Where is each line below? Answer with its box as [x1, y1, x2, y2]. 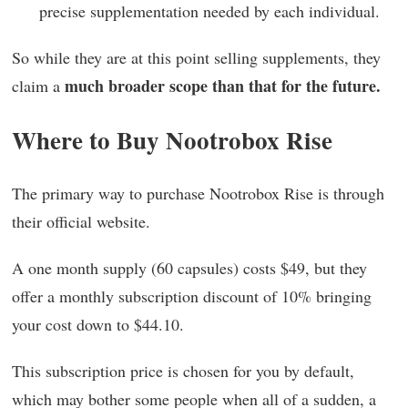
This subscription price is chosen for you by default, [12, 359, 354, 382]
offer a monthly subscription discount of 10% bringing [12, 284, 372, 307]
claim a [12, 74, 65, 97]
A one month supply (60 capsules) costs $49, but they [12, 256, 367, 279]
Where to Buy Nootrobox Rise [12, 121, 332, 158]
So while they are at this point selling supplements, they [12, 46, 381, 68]
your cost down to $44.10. [12, 312, 184, 335]
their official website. [12, 209, 150, 232]
